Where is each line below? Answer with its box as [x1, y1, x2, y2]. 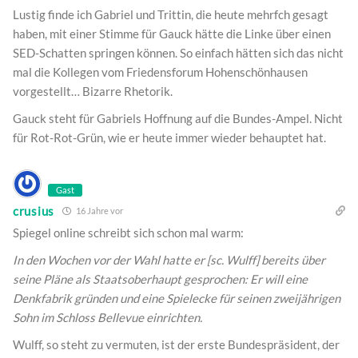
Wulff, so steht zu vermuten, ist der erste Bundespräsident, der [13, 337, 340, 352]
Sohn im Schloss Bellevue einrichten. [13, 310, 202, 325]
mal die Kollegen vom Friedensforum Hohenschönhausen [13, 65, 308, 80]
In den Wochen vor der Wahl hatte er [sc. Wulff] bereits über [13, 253, 325, 268]
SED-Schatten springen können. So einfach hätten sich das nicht [13, 46, 344, 61]
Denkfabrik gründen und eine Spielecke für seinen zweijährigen [13, 291, 340, 306]
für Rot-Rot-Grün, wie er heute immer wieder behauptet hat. [13, 130, 326, 145]
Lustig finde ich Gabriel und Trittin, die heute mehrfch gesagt [13, 7, 328, 22]
